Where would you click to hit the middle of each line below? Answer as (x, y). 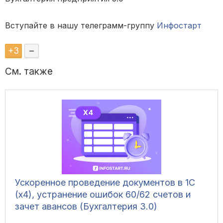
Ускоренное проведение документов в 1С (105, 183)
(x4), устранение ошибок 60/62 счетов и (103, 195)
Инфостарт (179, 26)
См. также (29, 72)
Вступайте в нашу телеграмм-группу (81, 26)
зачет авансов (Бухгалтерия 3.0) (86, 207)
